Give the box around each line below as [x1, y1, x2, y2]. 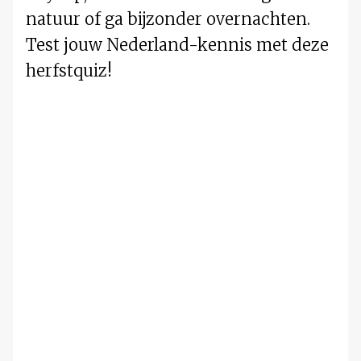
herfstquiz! [26, 60, 116, 81]
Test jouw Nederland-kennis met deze [26, 35, 329, 56]
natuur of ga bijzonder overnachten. [26, 9, 310, 30]
